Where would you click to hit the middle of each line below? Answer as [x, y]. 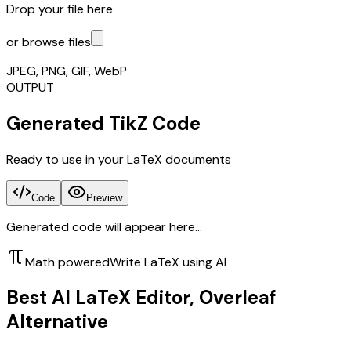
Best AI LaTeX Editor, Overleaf [141, 298]
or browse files [49, 42]
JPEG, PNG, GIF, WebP [67, 71]
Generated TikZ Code [103, 123]
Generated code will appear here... [104, 226]
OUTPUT [30, 87]
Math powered [67, 262]
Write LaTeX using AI [168, 262]
